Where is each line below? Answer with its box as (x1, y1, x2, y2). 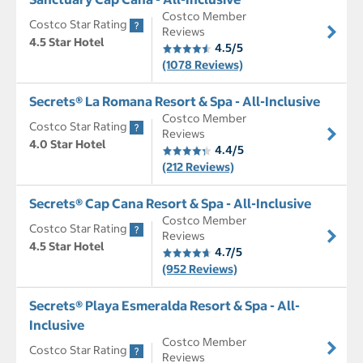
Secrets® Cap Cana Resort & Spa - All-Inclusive (29, 195, 311, 212)
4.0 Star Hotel (29, 137, 106, 152)
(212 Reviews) (162, 160, 234, 175)
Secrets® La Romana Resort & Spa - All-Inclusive (29, 93, 320, 110)
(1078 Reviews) (162, 58, 243, 73)
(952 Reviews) (162, 262, 237, 277)
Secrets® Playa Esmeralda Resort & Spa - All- (29, 297, 300, 314)
